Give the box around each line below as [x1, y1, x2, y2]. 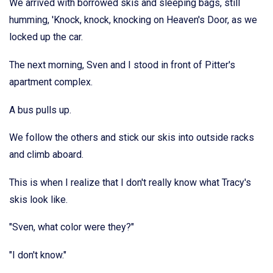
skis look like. [9, 193, 68, 205]
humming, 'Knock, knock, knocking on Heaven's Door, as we [9, 14, 257, 26]
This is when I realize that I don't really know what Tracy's [9, 176, 251, 188]
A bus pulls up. [9, 104, 71, 116]
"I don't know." [9, 249, 66, 261]
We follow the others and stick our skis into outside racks [9, 132, 254, 144]
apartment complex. [9, 76, 93, 88]
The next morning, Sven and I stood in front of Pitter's [9, 59, 235, 71]
